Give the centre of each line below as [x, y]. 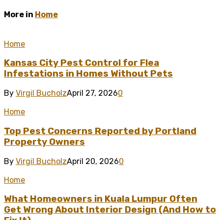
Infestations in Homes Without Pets [88, 74]
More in [19, 15]
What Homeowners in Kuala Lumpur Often [101, 199]
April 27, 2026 [92, 93]
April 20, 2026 [93, 161]
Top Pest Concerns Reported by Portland [100, 131]
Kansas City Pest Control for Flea [82, 63]
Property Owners [44, 142]
